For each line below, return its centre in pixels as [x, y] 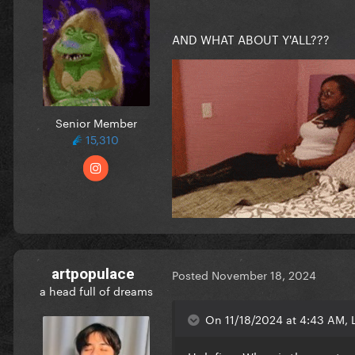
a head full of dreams [96, 290]
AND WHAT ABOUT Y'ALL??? [251, 38]
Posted [192, 275]
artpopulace [93, 273]
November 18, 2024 [264, 275]
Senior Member [96, 122]
